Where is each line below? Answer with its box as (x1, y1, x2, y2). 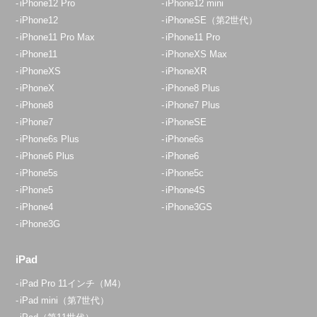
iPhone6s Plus (20, 133, 80, 144)
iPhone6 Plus (20, 150, 75, 161)
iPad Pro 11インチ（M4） (20, 277, 127, 289)
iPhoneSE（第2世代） (166, 14, 258, 25)
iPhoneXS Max (166, 48, 228, 59)
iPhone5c (166, 167, 204, 178)
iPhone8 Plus (166, 82, 221, 93)
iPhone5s (20, 167, 59, 178)
